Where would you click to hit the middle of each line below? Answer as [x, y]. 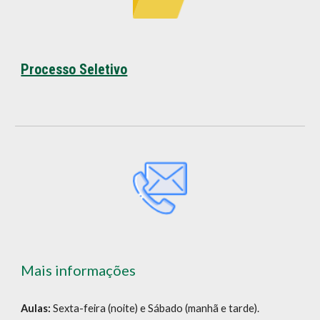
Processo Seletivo [74, 70]
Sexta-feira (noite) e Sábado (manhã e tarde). [156, 308]
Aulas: [37, 308]
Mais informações [79, 270]
